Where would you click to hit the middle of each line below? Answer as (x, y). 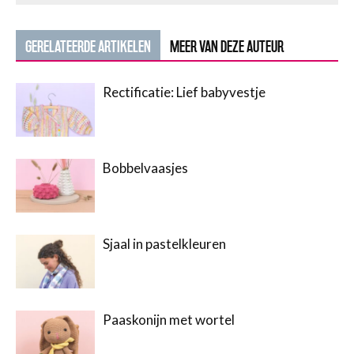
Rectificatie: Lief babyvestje (184, 92)
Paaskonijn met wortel (169, 319)
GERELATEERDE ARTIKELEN (88, 46)
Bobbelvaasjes (145, 168)
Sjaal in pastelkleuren (164, 243)
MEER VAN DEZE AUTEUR (227, 46)
